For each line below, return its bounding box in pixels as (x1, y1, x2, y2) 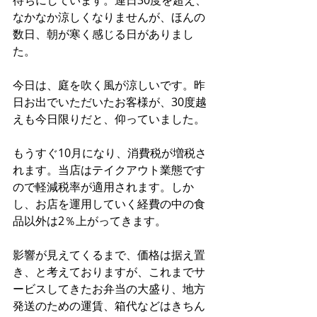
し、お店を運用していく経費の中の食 (13, 195, 205, 212)
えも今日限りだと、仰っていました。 (13, 110, 205, 127)
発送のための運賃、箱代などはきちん (13, 297, 205, 313)
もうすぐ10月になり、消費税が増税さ (13, 144, 207, 161)
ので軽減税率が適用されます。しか (13, 178, 194, 195)
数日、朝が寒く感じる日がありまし (13, 25, 194, 42)
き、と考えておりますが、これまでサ (13, 263, 205, 279)
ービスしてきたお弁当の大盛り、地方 (13, 280, 205, 296)
